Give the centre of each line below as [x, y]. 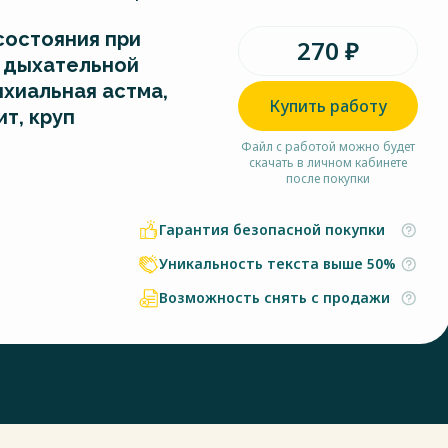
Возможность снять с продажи [274, 297]
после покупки [328, 178]
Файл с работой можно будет [328, 146]
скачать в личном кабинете [328, 162]
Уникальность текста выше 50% [277, 263]
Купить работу [328, 106]
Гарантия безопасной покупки [272, 229]
